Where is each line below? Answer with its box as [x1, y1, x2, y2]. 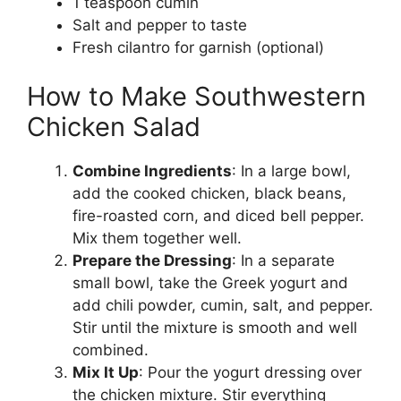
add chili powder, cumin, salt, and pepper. [73, 296, 373, 315]
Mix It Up [73, 363, 139, 382]
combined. [73, 341, 149, 360]
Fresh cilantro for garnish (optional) [73, 38, 324, 56]
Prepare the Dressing [73, 252, 232, 270]
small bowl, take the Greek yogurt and [73, 274, 348, 293]
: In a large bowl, [232, 162, 351, 181]
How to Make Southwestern [27, 81, 366, 113]
